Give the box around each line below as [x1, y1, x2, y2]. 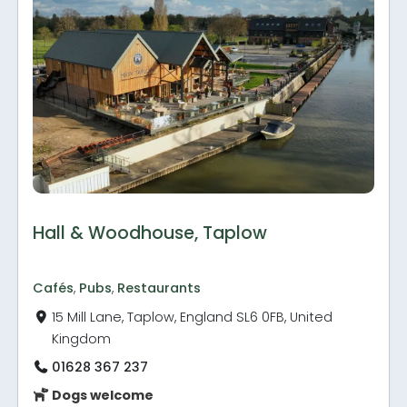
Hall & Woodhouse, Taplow [33, 220, 268, 245]
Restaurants [117, 278, 202, 297]
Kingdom [52, 329, 112, 348]
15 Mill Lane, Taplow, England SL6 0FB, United [52, 307, 333, 326]
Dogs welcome [49, 386, 154, 405]
